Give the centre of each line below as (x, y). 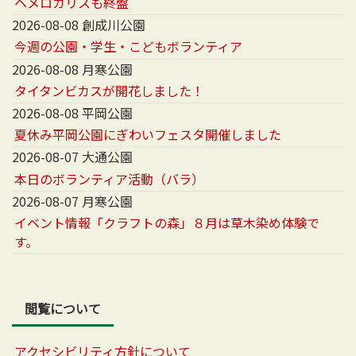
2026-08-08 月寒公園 (72, 69)
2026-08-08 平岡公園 (72, 113)
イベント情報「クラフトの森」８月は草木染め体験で (167, 222)
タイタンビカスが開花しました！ (110, 90)
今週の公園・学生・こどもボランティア (129, 46)
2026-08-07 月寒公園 (72, 201)
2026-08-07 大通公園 (72, 157)
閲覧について (63, 309)
